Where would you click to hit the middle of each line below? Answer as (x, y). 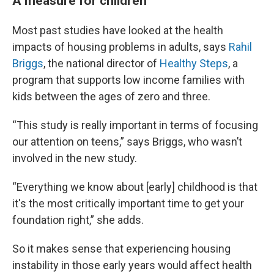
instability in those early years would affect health (132, 265)
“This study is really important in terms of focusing (135, 125)
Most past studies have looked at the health (118, 30)
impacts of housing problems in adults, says (120, 47)
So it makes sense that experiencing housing (121, 249)
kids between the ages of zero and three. (111, 96)
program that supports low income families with (128, 80)
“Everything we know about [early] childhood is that (135, 187)
